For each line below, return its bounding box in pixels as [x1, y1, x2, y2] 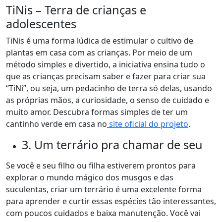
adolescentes [6, 16, 76, 32]
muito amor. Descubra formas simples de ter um [6, 107, 188, 117]
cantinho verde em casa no [6, 118, 107, 129]
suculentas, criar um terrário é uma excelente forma [6, 184, 202, 195]
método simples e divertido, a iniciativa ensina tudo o [6, 59, 205, 70]
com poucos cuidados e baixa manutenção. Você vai [6, 208, 201, 219]
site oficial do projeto [107, 118, 188, 129]
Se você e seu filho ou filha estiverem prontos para [6, 160, 196, 171]
